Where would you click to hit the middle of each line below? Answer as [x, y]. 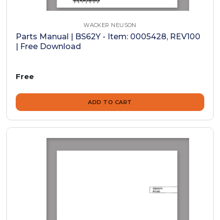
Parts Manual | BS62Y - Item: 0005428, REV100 [108, 36]
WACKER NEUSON [110, 25]
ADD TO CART [110, 102]
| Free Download [49, 46]
